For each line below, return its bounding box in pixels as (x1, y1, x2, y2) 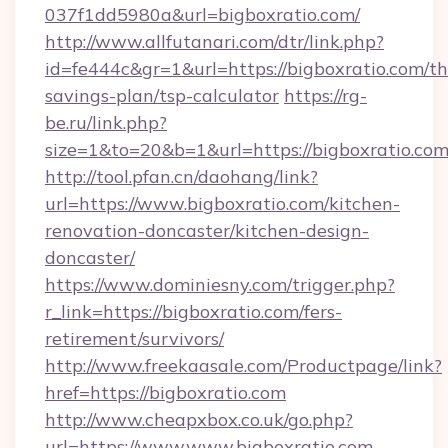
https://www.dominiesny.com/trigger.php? (45, 273, 395, 296)
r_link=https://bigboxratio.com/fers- (45, 300, 342, 323)
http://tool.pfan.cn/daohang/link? (45, 165, 318, 188)
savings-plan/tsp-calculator (45, 84, 279, 107)
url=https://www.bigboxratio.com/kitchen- (45, 192, 400, 215)
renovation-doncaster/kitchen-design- (45, 219, 369, 242)
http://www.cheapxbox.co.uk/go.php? (45, 408, 353, 431)
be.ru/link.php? (45, 111, 167, 134)
